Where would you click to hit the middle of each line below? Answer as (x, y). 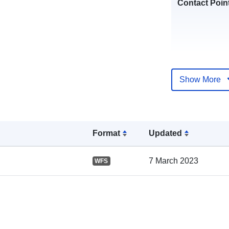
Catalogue (197, 97)
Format (106, 133)
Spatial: (192, 162)
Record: (193, 109)
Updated (166, 133)
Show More (200, 79)
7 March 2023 (174, 161)
